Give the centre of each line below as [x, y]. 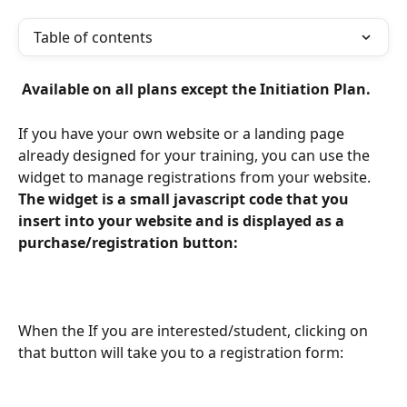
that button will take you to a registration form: [181, 352]
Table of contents [93, 37]
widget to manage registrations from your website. [196, 177]
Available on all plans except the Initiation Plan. [198, 89]
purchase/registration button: [130, 242]
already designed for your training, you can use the [196, 155]
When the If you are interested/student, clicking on [195, 330]
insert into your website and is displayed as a [183, 220]
